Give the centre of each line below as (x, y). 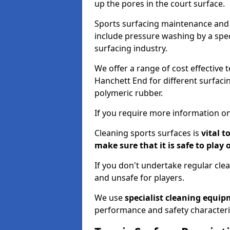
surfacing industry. (131, 48)
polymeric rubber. (129, 93)
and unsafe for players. (139, 178)
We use (110, 198)
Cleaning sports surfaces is (147, 133)
